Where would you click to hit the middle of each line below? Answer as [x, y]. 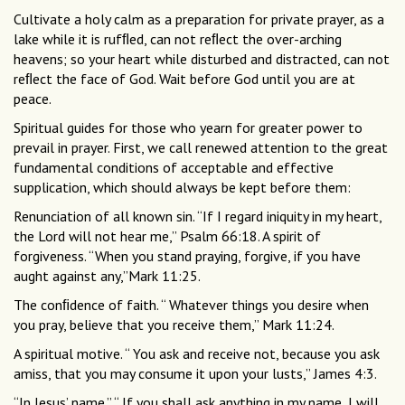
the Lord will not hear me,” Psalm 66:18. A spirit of [167, 236]
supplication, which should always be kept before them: [182, 188]
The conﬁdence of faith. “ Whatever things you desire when [191, 305]
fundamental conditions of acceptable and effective [174, 168]
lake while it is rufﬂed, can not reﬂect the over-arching [178, 39]
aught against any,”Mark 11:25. [107, 276]
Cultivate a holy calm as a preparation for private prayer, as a [199, 19]
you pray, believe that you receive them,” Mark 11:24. [174, 325]
